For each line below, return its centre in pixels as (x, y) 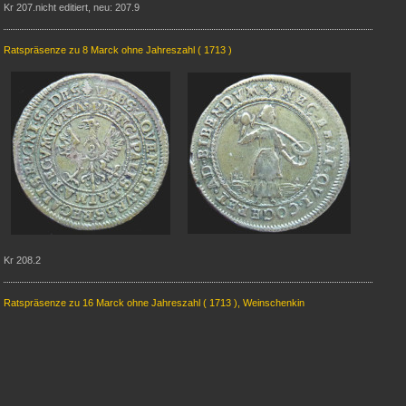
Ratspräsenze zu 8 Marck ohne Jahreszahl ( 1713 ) (118, 50)
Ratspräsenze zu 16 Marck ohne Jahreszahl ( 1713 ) (121, 303)
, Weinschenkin (271, 303)
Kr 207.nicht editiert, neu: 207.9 (72, 7)
